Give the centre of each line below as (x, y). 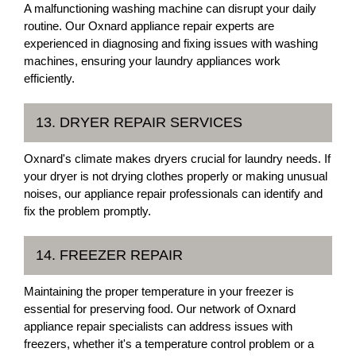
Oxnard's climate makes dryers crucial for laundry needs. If (177, 158)
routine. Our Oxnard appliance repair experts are (149, 25)
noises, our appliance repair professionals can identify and (173, 193)
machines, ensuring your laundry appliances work (152, 60)
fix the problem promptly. (87, 211)
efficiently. (49, 78)
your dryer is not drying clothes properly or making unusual (176, 176)
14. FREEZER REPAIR (109, 255)
